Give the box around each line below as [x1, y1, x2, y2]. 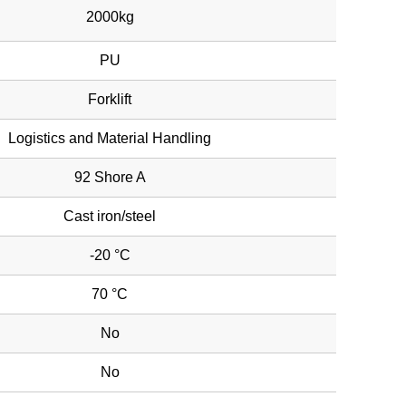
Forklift [88, 92, 131, 107]
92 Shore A [73, 169, 146, 185]
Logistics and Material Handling [8, 130, 211, 146]
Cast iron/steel [63, 208, 156, 224]
